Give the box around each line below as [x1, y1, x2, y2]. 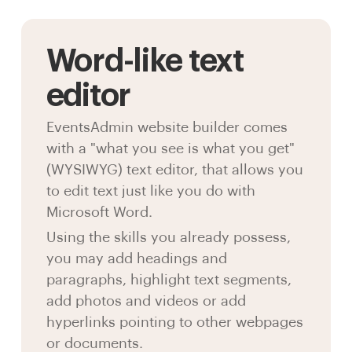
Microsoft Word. [46, 204, 152, 219]
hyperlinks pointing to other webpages [46, 314, 303, 329]
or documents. [46, 335, 143, 350]
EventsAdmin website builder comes [46, 119, 288, 134]
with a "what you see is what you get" [46, 141, 295, 156]
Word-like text [46, 46, 244, 77]
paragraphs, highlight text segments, [46, 272, 291, 287]
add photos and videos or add [46, 293, 246, 308]
